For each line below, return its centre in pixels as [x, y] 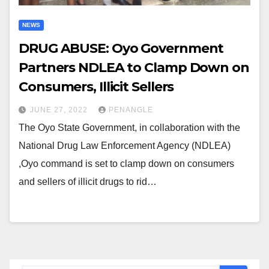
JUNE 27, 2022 [60, 110]
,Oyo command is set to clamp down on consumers [126, 164]
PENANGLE [131, 110]
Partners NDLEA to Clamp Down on [134, 68]
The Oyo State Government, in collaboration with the [129, 128]
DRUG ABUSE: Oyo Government [121, 49]
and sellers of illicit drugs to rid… [88, 182]
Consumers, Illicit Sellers [98, 87]
